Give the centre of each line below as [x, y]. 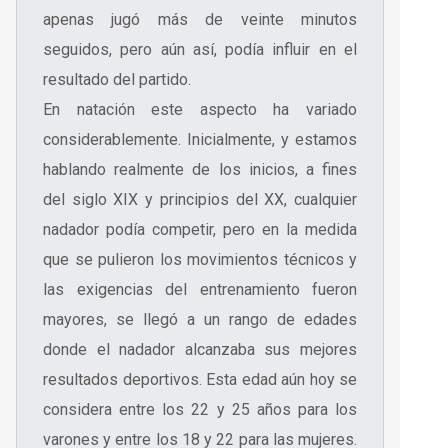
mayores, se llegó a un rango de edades [200, 320]
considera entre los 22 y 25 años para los [200, 410]
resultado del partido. [117, 80]
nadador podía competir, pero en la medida [200, 230]
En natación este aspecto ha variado [200, 110]
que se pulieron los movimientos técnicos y [200, 260]
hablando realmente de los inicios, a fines [200, 170]
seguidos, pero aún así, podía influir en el [200, 50]
